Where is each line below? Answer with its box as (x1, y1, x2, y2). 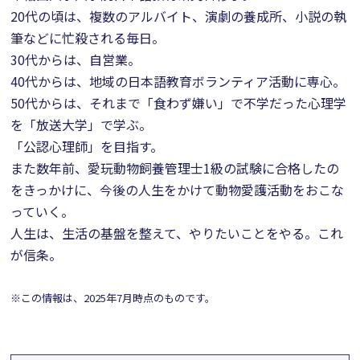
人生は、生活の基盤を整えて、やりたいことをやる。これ (10, 223, 344, 243)
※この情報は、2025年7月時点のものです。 (10, 290, 216, 305)
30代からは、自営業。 (10, 50, 141, 69)
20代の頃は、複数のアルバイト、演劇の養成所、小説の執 (10, 6, 347, 26)
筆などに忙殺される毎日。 (10, 28, 166, 47)
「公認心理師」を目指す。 (10, 137, 164, 156)
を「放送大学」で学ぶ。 (10, 115, 153, 134)
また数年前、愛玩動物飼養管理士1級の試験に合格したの (10, 158, 340, 178)
